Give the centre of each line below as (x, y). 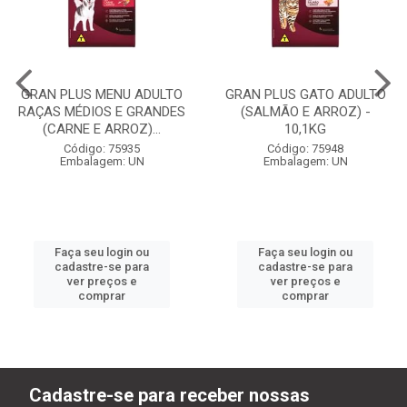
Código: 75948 (305, 148)
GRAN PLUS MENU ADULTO (102, 94)
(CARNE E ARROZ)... (102, 129)
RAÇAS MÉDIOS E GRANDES (102, 111)
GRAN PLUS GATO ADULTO (305, 94)
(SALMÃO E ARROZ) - (305, 111)
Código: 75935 (102, 148)
